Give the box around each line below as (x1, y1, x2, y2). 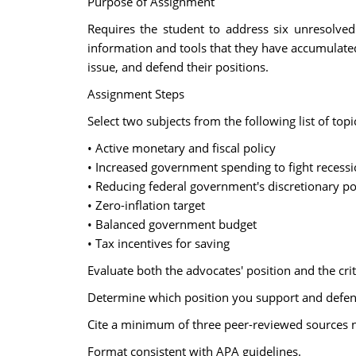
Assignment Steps (87, 86, 184, 102)
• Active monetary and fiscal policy (87, 140, 276, 156)
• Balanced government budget (87, 216, 257, 232)
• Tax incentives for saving (87, 235, 230, 251)
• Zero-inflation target (87, 197, 205, 213)
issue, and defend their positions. (87, 59, 269, 75)
